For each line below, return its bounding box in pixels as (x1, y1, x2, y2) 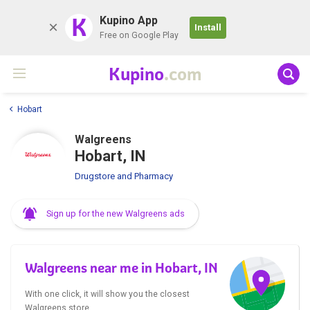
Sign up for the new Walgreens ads (46, 208, 185, 219)
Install (194, 22, 221, 33)
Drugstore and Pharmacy (75, 170, 173, 181)
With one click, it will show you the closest (25, 289, 190, 299)
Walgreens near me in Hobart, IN (25, 259, 218, 276)
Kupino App (100, 14, 158, 27)
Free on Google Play (100, 30, 179, 40)
